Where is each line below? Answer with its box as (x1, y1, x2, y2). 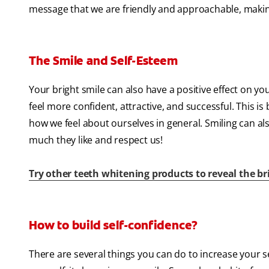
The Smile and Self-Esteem (29, 53, 178, 69)
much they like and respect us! (29, 133, 163, 147)
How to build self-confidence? (29, 217, 198, 234)
